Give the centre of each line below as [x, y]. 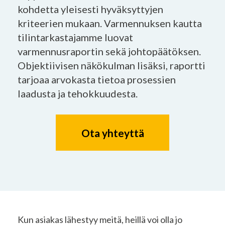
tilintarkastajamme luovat [75, 37]
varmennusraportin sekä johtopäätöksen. [109, 51]
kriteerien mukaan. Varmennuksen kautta [110, 23]
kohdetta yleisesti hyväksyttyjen [90, 9]
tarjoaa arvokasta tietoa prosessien [97, 79]
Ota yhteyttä [113, 133]
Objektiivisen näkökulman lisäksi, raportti [111, 65]
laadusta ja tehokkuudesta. [78, 93]
